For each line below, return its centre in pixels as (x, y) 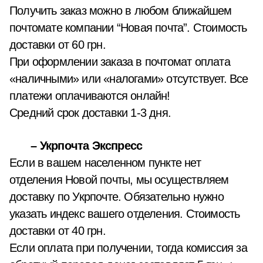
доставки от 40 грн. (58, 231)
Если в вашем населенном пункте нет (105, 163)
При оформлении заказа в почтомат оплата (120, 62)
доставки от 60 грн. (58, 45)
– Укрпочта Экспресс (84, 146)
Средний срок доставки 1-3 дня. (90, 113)
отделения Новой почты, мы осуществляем (119, 180)
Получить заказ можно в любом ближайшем (121, 11)
